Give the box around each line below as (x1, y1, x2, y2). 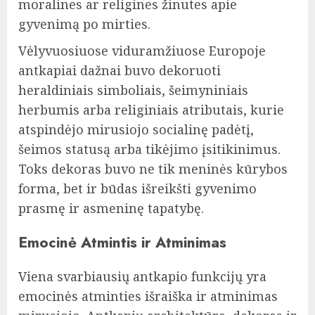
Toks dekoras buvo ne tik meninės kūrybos (18, 160, 288, 178)
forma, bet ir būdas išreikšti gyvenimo (18, 180, 257, 198)
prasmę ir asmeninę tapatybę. (18, 200, 204, 217)
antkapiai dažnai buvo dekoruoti (18, 62, 221, 79)
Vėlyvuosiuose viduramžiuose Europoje (18, 42, 266, 60)
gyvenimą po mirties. (18, 15, 150, 33)
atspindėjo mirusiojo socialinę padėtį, (18, 121, 254, 139)
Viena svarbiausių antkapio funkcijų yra (18, 268, 266, 285)
